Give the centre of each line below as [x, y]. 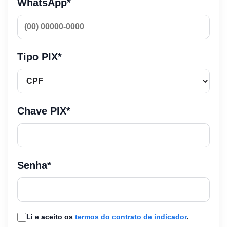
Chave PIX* [44, 111]
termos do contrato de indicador [131, 217]
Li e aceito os [51, 217]
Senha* [34, 165]
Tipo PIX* [40, 56]
